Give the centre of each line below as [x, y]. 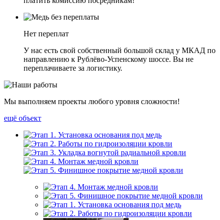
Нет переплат [46, 33]
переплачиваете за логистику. [73, 68]
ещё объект [23, 118]
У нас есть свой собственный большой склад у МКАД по [120, 50]
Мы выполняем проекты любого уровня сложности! [92, 101]
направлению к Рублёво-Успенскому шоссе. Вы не [109, 59]
